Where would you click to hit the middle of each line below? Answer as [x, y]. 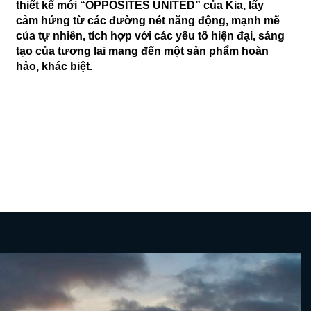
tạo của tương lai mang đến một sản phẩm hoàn [143, 51]
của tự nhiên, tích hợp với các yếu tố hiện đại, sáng [151, 35]
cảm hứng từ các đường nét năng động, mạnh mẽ [148, 20]
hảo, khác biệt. [54, 66]
